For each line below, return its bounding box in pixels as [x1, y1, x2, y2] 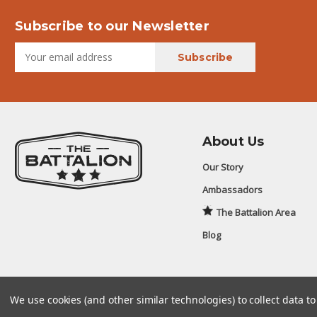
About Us [202, 133, 265, 149]
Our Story [202, 160, 243, 173]
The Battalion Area [216, 205, 296, 219]
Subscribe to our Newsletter [15, 18, 209, 34]
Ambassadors [202, 183, 263, 196]
